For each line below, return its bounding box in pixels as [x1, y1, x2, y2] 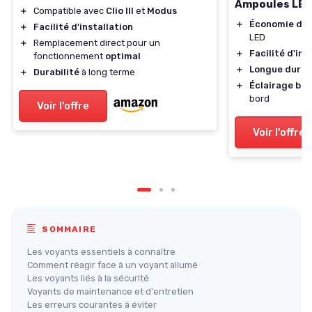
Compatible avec [33, 5, 106, 16]
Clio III [106, 5, 134, 16]
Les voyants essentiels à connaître [27, 246, 175, 257]
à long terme [79, 66, 135, 77]
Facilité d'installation [33, 21, 133, 32]
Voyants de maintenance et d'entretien [27, 286, 194, 297]
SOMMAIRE [39, 224, 97, 234]
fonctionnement [33, 50, 105, 61]
